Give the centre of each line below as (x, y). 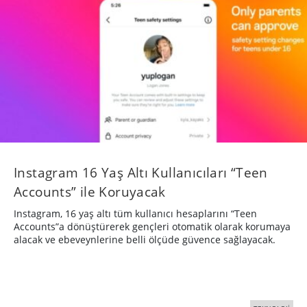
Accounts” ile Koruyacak (90, 191)
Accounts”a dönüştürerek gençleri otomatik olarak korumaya (152, 226)
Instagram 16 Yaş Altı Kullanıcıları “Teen (141, 172)
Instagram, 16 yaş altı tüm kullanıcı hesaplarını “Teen (135, 213)
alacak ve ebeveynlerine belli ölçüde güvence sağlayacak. (145, 239)
